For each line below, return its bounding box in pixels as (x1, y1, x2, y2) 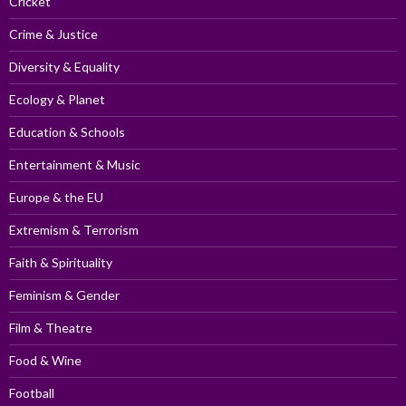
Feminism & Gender (9, 286, 120, 303)
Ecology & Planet (9, 91, 105, 107)
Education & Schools (9, 123, 125, 140)
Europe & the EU (9, 188, 103, 205)
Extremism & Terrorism (9, 221, 139, 237)
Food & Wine (9, 352, 82, 368)
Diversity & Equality (9, 58, 120, 74)
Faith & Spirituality (9, 254, 112, 270)
